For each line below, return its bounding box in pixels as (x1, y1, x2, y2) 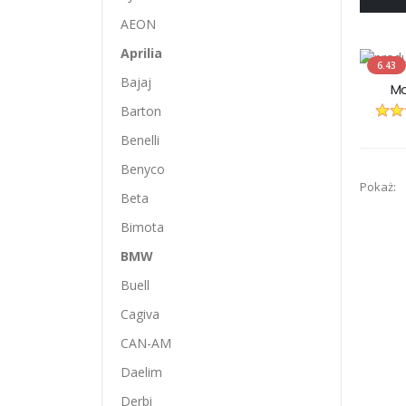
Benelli (121, 131, 159, 149)
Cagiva (121, 305, 159, 323)
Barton (121, 102, 161, 120)
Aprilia (121, 44, 162, 62)
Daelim (121, 363, 162, 381)
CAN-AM (121, 334, 171, 352)
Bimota (121, 218, 164, 236)
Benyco (121, 160, 165, 178)
